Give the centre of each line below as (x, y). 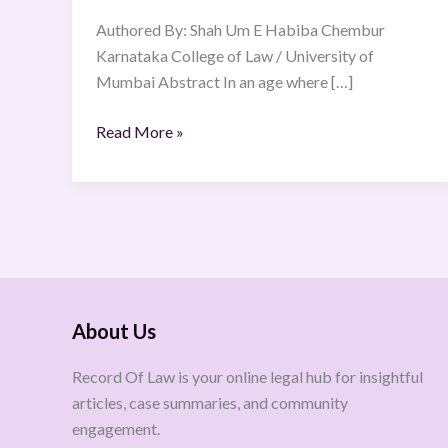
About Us (114, 331)
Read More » (140, 132)
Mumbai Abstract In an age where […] (224, 82)
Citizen (119, 16)
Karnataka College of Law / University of (235, 56)
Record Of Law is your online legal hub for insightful (247, 376)
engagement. (116, 428)
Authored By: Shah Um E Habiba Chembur (240, 30)
